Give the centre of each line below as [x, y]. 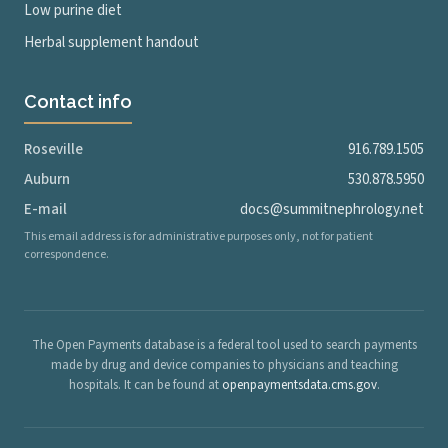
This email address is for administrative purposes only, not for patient [198, 236]
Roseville [53, 149]
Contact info [78, 101]
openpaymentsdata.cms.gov [299, 385]
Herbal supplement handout [111, 42]
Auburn [47, 179]
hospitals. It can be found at [145, 385]
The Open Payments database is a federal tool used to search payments [224, 345]
